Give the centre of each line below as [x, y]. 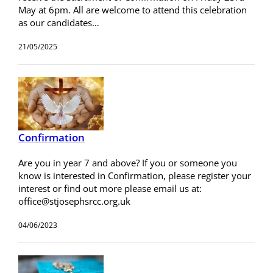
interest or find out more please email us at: [110, 188]
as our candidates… [59, 22]
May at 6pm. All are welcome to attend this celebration [133, 9]
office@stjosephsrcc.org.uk [74, 201]
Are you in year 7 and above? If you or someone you [128, 162]
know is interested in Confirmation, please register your [135, 175]
